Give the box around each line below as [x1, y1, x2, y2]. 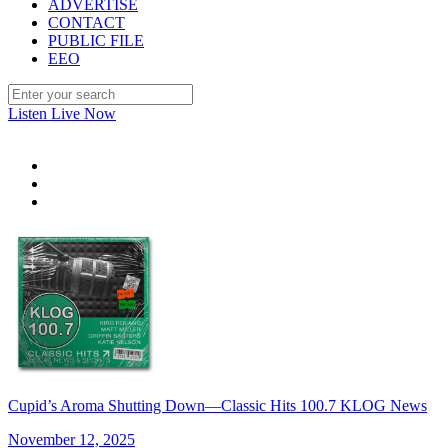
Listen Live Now [8, 105, 116, 122]
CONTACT [48, 14, 125, 31]
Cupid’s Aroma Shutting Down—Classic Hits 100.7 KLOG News [8, 397, 427, 414]
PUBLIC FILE [48, 32, 144, 49]
